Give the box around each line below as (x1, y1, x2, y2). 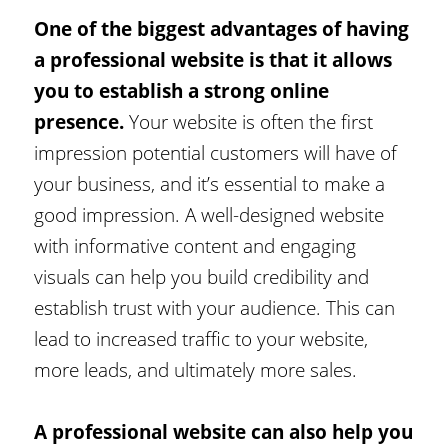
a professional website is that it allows (34, 45, 393, 73)
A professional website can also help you (34, 417, 414, 445)
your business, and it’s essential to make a (34, 169, 386, 197)
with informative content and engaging (34, 231, 357, 259)
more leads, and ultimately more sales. (34, 355, 358, 383)
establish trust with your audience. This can (34, 293, 396, 321)
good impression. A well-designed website (34, 200, 385, 228)
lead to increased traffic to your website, (34, 324, 369, 352)
